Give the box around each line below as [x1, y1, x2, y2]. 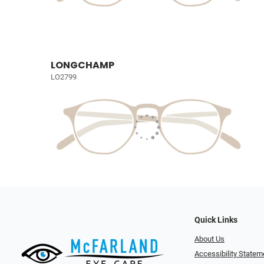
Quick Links [194, 215, 237, 225]
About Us [194, 235, 225, 243]
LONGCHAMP [51, 58, 114, 72]
